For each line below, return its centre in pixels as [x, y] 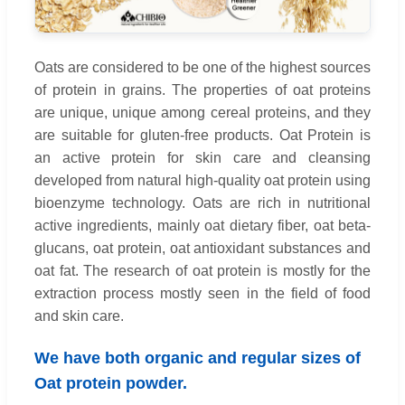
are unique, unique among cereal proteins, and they [202, 112]
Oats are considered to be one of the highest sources [202, 67]
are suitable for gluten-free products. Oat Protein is [202, 135]
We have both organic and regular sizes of [198, 358]
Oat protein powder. [111, 383]
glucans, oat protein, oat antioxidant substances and [202, 248]
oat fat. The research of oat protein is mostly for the [202, 270]
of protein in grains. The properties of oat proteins [202, 89]
